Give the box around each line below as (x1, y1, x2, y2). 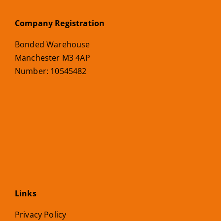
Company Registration (15, 18, 105, 29)
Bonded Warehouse (15, 39, 90, 50)
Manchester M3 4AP (15, 52, 90, 64)
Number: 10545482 (15, 66, 87, 77)
